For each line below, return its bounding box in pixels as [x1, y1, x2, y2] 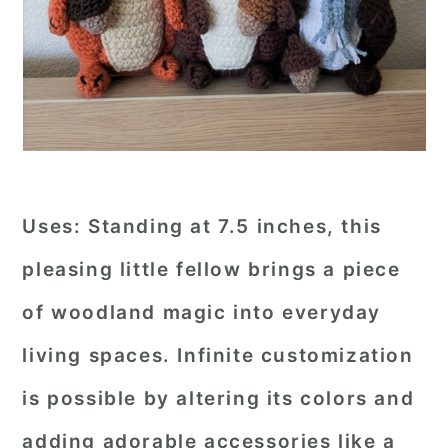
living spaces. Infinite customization [22, 344, 414, 367]
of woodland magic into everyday [22, 301, 381, 324]
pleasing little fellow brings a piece [22, 258, 401, 281]
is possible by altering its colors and [22, 387, 415, 410]
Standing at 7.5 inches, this [81, 215, 382, 238]
